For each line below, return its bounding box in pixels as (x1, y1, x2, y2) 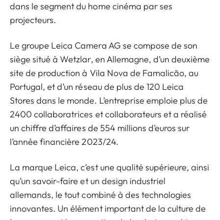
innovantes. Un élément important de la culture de (10, 203, 206, 214)
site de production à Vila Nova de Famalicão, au (10, 67, 199, 79)
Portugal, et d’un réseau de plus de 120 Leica (10, 81, 184, 92)
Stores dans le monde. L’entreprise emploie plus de (10, 95, 208, 106)
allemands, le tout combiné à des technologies (10, 189, 192, 200)
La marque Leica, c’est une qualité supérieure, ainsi (10, 162, 210, 173)
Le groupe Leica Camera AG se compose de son (10, 40, 198, 51)
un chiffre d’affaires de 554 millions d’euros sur (10, 122, 190, 134)
